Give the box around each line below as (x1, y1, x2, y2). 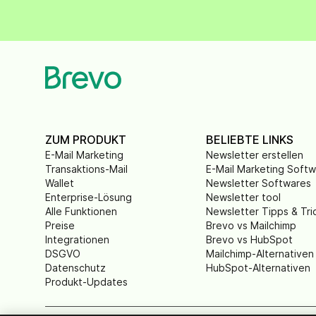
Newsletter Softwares (206, 177, 312, 189)
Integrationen (45, 233, 109, 245)
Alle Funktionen (45, 205, 117, 217)
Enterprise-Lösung (45, 191, 132, 203)
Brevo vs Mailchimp (206, 219, 297, 231)
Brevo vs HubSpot (206, 233, 293, 245)
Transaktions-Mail (45, 163, 128, 175)
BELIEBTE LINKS (206, 133, 294, 147)
